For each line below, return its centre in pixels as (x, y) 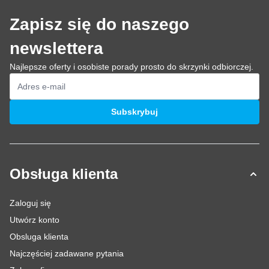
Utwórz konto (35, 220)
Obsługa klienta (64, 174)
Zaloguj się (30, 203)
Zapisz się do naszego (99, 24)
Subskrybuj (134, 112)
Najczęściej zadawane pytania (67, 253)
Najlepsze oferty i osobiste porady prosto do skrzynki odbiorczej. (131, 67)
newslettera (56, 48)
